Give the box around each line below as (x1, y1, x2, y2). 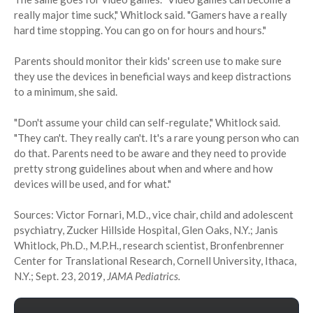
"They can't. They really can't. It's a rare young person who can (14, 131, 299, 145)
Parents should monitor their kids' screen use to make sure (14, 54, 282, 68)
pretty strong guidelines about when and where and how (14, 162, 272, 175)
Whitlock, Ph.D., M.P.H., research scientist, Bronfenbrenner (14, 239, 284, 252)
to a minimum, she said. (14, 85, 117, 99)
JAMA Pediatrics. (107, 270, 180, 283)
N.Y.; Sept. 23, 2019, (14, 270, 107, 283)
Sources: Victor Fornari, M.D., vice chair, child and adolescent (14, 208, 293, 221)
